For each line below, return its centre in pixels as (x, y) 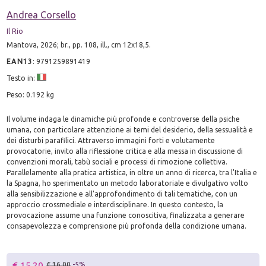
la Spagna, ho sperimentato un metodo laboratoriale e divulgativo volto (128, 183)
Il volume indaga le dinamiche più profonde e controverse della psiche (123, 119)
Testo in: (22, 78)
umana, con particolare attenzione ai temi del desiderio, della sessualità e (130, 129)
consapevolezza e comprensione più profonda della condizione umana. (127, 226)
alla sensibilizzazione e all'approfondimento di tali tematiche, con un (122, 194)
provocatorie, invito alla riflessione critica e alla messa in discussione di (125, 151)
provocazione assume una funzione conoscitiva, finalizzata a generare (126, 215)
